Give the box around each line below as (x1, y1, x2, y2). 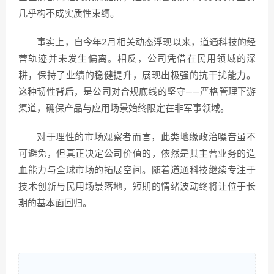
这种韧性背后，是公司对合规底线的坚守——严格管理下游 (18, 87, 256, 97)
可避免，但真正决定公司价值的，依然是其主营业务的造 (18, 149, 256, 158)
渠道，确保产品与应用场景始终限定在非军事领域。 (18, 104, 229, 113)
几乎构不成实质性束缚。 (18, 9, 119, 18)
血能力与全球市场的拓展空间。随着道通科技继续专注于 (18, 166, 256, 175)
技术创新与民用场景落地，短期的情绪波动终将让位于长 (18, 182, 256, 191)
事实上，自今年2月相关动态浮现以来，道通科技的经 (37, 38, 256, 47)
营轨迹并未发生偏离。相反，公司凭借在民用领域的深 (18, 54, 256, 64)
